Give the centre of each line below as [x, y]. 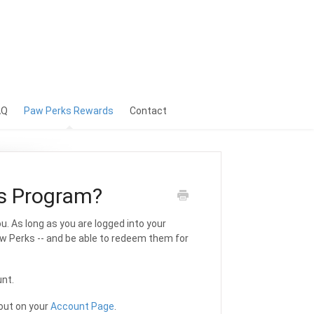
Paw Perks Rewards [69, 111]
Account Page [82, 306]
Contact [148, 111]
